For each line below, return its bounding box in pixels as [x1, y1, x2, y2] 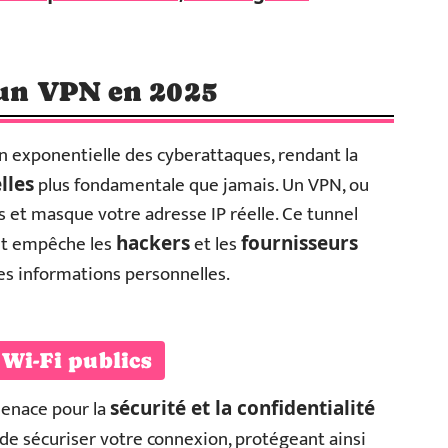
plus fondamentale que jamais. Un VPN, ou [34, 170, 369, 201]
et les [190, 229, 241, 260]
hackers [116, 230, 190, 256]
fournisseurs [241, 230, 358, 256]
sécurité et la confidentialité [110, 395, 375, 421]
